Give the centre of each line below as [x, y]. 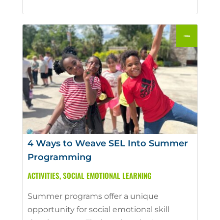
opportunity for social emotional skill [98, 209]
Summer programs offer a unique [93, 196]
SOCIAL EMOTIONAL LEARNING [107, 175]
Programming [59, 157]
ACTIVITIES [43, 175]
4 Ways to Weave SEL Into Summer [108, 143]
